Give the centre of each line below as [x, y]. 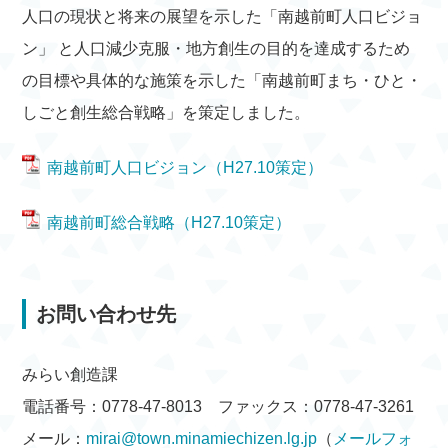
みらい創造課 [70, 374]
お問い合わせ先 [106, 314]
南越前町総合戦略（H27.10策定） [169, 222]
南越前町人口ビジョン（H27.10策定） [185, 167]
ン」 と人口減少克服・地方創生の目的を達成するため [216, 48]
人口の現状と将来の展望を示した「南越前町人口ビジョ [222, 16]
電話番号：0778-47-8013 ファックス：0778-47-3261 [218, 406]
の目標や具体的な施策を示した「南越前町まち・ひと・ [222, 80]
